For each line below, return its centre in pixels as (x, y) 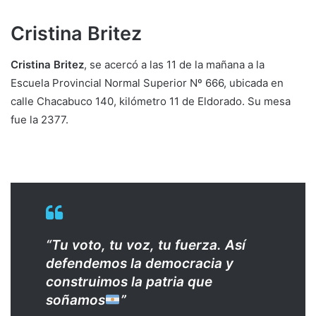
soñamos (75, 300)
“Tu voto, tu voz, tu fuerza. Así (146, 245)
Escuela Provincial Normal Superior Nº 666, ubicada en (147, 83)
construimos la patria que (129, 282)
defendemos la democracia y (140, 264)
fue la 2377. (39, 120)
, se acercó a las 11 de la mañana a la (174, 65)
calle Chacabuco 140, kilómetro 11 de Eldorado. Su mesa (151, 102)
